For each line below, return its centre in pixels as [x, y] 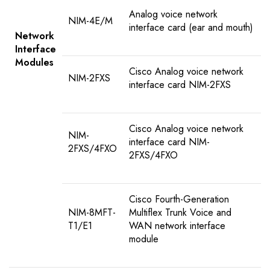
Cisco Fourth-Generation [179, 199]
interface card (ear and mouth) [191, 28]
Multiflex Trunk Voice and [180, 213]
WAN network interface [177, 226]
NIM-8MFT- [92, 213]
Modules [34, 63]
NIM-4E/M [90, 21]
